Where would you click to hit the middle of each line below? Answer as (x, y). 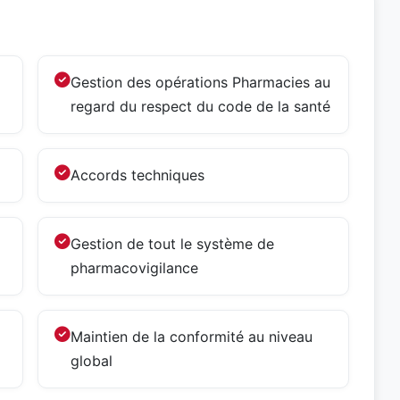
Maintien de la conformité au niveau (192, 337)
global (92, 361)
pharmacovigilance (134, 268)
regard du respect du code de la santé (200, 106)
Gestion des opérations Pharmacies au (200, 82)
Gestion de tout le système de (172, 244)
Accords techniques (137, 175)
